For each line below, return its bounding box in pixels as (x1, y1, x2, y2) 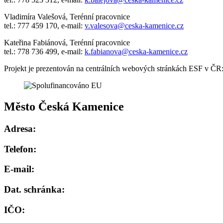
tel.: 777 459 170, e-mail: (4, 21, 85, 30)
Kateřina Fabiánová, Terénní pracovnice (4, 38, 130, 47)
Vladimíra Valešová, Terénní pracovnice (4, 12, 130, 21)
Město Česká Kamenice (4, 100, 124, 113)
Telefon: (4, 143, 36, 154)
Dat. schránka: (4, 184, 65, 195)
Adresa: (4, 123, 36, 134)
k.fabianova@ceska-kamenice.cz (85, 47, 188, 56)
